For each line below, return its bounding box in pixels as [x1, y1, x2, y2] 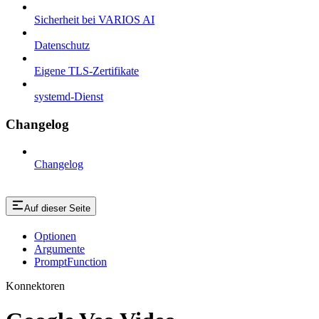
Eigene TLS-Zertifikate [34, 64, 139, 77]
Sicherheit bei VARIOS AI [34, 13, 155, 26]
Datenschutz [34, 38, 90, 51]
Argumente [34, 243, 85, 256]
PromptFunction [34, 256, 107, 268]
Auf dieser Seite [24, 203, 90, 214]
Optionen [34, 230, 76, 243]
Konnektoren [6, 280, 65, 293]
